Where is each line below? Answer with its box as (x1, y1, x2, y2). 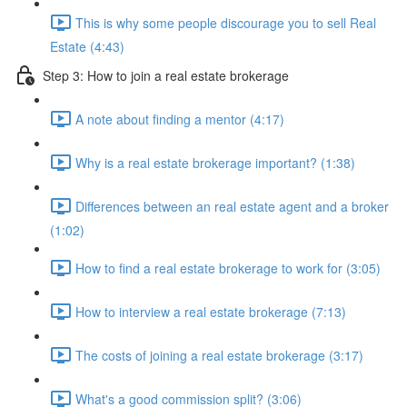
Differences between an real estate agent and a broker (75, 196, 389, 215)
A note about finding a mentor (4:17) (75, 109, 284, 128)
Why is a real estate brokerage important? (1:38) (75, 153, 355, 172)
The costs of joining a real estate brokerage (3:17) (75, 345, 363, 364)
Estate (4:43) (50, 37, 124, 55)
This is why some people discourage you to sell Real (75, 13, 376, 32)
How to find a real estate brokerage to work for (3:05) (75, 258, 381, 277)
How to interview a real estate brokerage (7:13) (75, 302, 346, 321)
